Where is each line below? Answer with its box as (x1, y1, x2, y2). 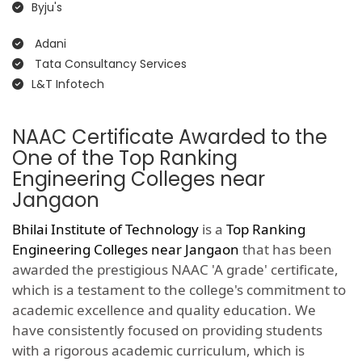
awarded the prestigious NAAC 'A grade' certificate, (12, 260, 339, 280)
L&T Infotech (32, 76, 104, 93)
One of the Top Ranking (12, 145, 238, 172)
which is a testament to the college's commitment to (12, 280, 346, 300)
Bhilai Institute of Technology (12, 220, 199, 239)
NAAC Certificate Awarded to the (12, 124, 327, 151)
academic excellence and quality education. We (12, 301, 316, 320)
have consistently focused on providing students (12, 321, 322, 340)
